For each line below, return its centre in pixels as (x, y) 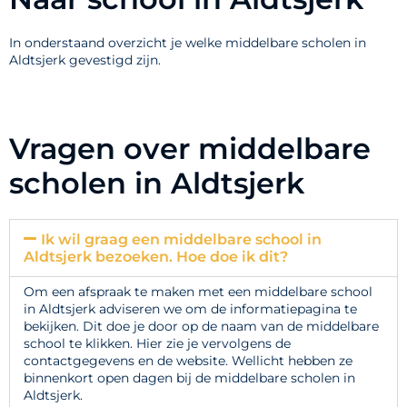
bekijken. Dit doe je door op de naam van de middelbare (201, 327)
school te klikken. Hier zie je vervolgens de (157, 344)
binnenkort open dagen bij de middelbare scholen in (189, 378)
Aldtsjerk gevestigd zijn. (85, 60)
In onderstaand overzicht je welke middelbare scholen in (188, 43)
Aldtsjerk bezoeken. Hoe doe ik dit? (156, 257)
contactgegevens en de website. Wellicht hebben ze (188, 361)
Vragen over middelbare (190, 149)
